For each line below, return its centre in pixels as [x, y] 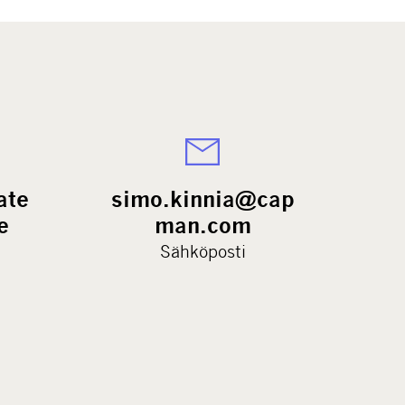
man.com [202, 226]
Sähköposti [202, 251]
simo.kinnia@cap [202, 199]
